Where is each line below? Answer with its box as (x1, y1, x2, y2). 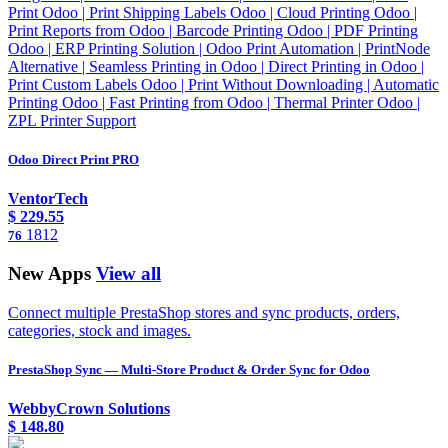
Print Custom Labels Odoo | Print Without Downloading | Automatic (8, 76, 439, 94)
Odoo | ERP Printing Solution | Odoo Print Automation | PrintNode (8, 40, 430, 58)
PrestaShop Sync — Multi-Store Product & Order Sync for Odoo (8, 362, 370, 378)
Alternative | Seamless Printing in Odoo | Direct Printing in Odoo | (8, 58, 424, 76)
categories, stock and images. (8, 321, 191, 339)
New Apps (8, 263, 91, 285)
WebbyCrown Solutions (8, 400, 170, 418)
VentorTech (8, 190, 88, 208)
